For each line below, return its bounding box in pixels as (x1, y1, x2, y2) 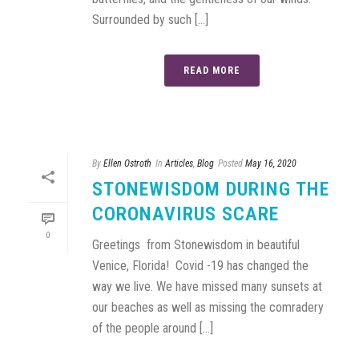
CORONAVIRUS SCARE (92, 203, 279, 225)
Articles (165, 158, 193, 169)
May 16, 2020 (245, 158, 296, 169)
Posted (218, 158, 243, 169)
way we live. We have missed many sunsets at (92, 279, 322, 294)
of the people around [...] (92, 321, 213, 336)
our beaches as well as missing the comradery (92, 300, 324, 315)
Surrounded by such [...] (92, 12, 208, 27)
